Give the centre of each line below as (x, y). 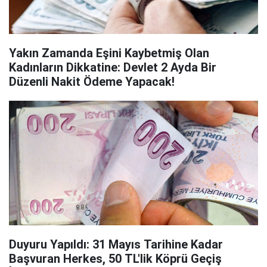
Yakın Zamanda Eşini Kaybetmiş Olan (109, 53)
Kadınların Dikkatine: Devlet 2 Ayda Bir (113, 67)
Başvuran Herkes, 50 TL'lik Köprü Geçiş (115, 259)
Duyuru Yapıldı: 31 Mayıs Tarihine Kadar (116, 244)
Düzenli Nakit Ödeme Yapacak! (92, 82)
